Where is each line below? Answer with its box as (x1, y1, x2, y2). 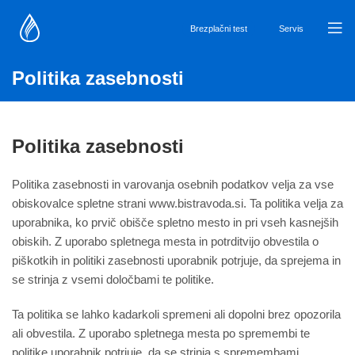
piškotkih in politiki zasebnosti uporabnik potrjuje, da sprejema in (12, 254, 341, 268)
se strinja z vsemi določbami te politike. (12, 273, 214, 287)
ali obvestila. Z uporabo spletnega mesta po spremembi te (12, 326, 310, 341)
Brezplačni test (190, 24, 247, 33)
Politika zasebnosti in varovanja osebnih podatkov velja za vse (12, 177, 334, 192)
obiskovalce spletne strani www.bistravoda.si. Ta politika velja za (12, 197, 343, 211)
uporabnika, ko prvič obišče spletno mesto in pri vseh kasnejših (12, 216, 338, 230)
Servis (279, 24, 303, 33)
